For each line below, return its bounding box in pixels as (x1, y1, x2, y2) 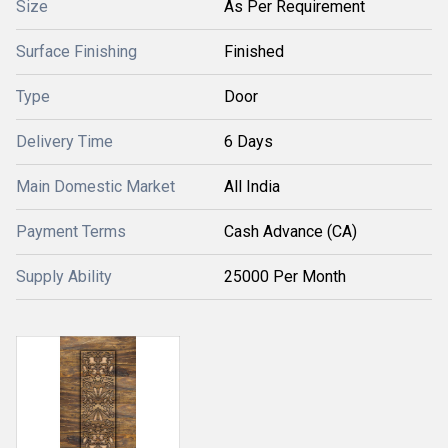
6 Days (224, 132, 273, 151)
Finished (224, 42, 284, 61)
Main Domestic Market (16, 177, 175, 196)
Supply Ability (16, 267, 112, 286)
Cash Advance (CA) (224, 222, 357, 241)
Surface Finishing (16, 42, 137, 61)
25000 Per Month (224, 267, 346, 286)
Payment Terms (16, 222, 126, 241)
